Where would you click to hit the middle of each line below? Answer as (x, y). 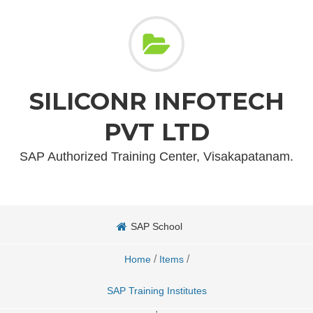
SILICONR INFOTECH (156, 101)
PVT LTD (156, 132)
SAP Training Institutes (156, 291)
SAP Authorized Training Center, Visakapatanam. (156, 156)
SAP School (156, 226)
